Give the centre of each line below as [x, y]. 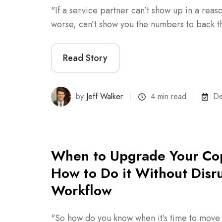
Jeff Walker [105, 97]
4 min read [169, 97]
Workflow [82, 191]
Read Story [85, 58]
